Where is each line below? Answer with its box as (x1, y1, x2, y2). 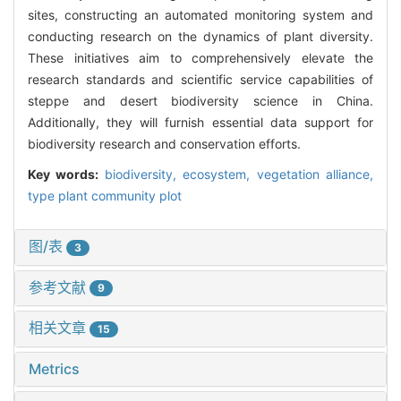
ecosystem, (183, 166, 257, 183)
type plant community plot (28, 188, 182, 204)
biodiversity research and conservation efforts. (28, 136, 301, 152)
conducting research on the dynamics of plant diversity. (28, 29, 373, 45)
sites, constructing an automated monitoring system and (28, 7, 373, 23)
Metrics (29, 360, 80, 379)
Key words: (28, 166, 105, 183)
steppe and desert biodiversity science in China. (28, 93, 373, 109)
